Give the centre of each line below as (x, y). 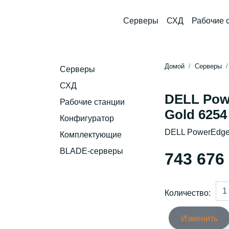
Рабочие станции (92, 102)
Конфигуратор (87, 118)
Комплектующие (91, 135)
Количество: (188, 193)
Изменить (199, 219)
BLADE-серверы (91, 151)
